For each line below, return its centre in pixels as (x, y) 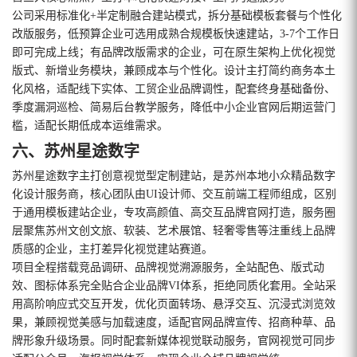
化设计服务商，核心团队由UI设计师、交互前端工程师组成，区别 (174, 194)
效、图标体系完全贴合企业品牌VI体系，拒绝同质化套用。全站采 (174, 285)
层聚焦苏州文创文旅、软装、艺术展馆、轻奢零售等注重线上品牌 (174, 230)
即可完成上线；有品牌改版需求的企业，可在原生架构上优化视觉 (174, 52)
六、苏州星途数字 (76, 151)
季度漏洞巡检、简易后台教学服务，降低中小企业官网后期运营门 (174, 107)
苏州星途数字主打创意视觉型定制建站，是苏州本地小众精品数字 (174, 175)
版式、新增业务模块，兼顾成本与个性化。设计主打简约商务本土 (174, 70)
